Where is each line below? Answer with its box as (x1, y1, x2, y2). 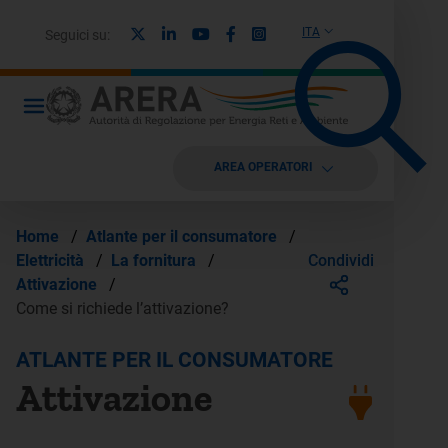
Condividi (308, 250, 374, 270)
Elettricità (16, 251, 88, 270)
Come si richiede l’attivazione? (16, 299, 229, 318)
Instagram (265, 23, 337, 43)
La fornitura (111, 251, 200, 270)
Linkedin (175, 23, 234, 43)
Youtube (209, 23, 267, 43)
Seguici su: (45, 26, 110, 43)
